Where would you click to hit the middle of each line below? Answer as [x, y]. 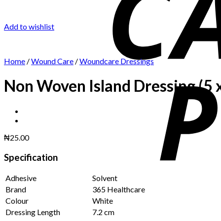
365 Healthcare [119, 189]
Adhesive [21, 178]
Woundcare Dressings [117, 61]
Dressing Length [33, 212]
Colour [17, 201]
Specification [31, 157]
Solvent [105, 178]
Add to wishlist [29, 26]
